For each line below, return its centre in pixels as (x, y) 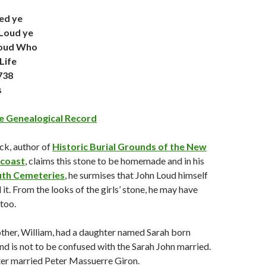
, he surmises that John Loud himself (136, 175)
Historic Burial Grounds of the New (129, 147)
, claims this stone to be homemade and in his (115, 161)
